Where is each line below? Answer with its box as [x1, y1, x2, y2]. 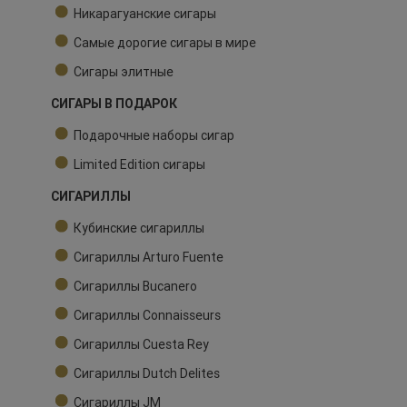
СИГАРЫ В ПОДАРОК [51, 95, 177, 113]
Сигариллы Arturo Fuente [74, 249, 223, 266]
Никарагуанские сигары [74, 5, 216, 23]
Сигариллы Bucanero [74, 278, 197, 295]
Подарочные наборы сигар [74, 127, 234, 144]
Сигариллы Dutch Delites [74, 365, 220, 382]
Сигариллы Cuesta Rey [74, 336, 209, 353]
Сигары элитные [74, 64, 174, 81]
